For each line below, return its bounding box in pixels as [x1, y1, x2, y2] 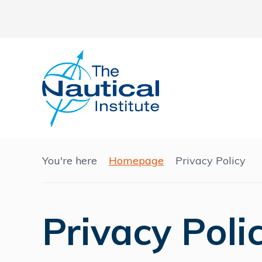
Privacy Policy [175, 154, 246, 167]
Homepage [109, 154, 164, 167]
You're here [42, 154, 97, 167]
